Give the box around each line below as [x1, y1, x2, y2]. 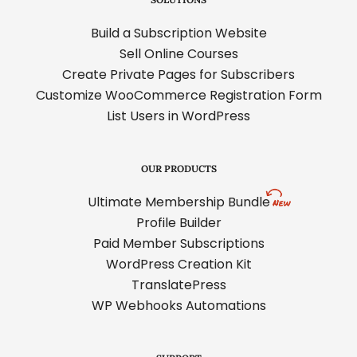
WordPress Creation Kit [105, 255, 252, 274]
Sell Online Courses [119, 45, 238, 64]
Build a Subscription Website [90, 24, 267, 43]
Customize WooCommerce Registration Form [35, 86, 322, 105]
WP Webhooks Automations [91, 296, 266, 316]
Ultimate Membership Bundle [87, 193, 270, 212]
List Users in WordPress [107, 107, 250, 126]
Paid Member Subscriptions [92, 234, 265, 253]
